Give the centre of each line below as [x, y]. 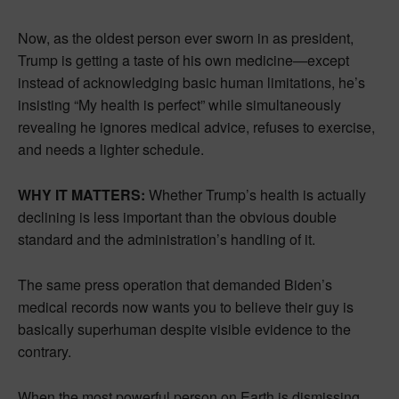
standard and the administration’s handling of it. [167, 240]
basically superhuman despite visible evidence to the [184, 330]
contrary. [45, 352]
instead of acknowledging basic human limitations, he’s [191, 83]
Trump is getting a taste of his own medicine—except [183, 61]
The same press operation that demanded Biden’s [175, 285]
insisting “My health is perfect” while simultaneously [179, 105]
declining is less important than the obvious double [177, 217]
